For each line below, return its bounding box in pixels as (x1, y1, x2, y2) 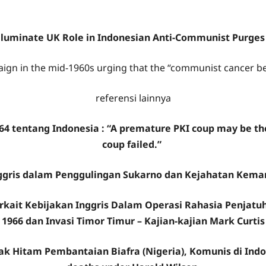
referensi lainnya (95, 91, 171, 104)
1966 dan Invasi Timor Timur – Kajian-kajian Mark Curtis (1, 214, 265, 227)
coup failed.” (102, 138, 164, 151)
